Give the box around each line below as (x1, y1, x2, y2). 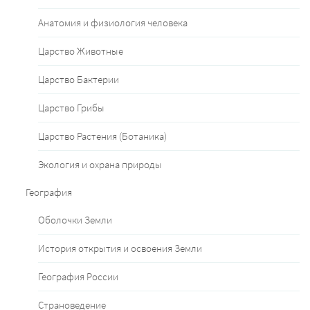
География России (38, 270, 118, 284)
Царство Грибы (38, 101, 104, 115)
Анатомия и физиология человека (38, 16, 188, 30)
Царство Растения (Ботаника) (38, 129, 167, 143)
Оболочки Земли (38, 213, 112, 227)
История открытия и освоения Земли (38, 241, 202, 255)
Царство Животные (38, 44, 123, 58)
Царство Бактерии (38, 73, 119, 86)
